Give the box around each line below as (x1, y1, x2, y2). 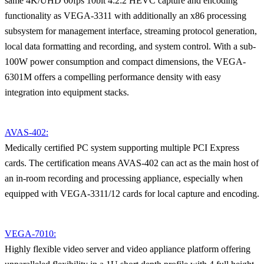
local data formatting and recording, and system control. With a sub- (5, 41, 256, 51)
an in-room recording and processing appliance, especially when (5, 173, 243, 183)
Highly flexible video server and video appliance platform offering (5, 243, 250, 254)
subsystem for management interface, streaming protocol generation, (5, 25, 257, 36)
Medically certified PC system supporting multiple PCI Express (5, 142, 239, 153)
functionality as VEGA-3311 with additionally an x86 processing (5, 10, 246, 21)
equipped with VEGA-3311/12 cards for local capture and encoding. (5, 188, 259, 199)
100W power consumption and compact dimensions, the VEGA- (5, 56, 246, 67)
